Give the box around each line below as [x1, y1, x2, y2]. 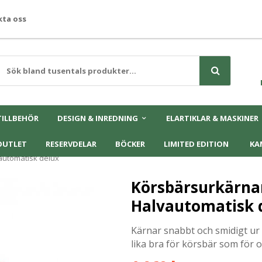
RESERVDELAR [46, 139, 96, 149]
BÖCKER [115, 139, 145, 149]
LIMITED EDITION [164, 139, 229, 149]
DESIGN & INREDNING [57, 113, 138, 123]
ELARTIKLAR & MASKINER [166, 113, 258, 123]
